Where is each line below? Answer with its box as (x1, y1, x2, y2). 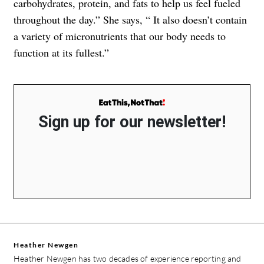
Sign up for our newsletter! (38, 113, 226, 132)
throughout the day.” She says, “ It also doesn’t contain (14, 12, 247, 27)
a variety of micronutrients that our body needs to (14, 29, 226, 44)
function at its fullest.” (14, 45, 109, 60)
